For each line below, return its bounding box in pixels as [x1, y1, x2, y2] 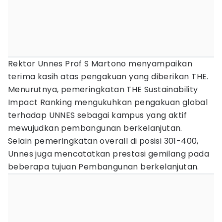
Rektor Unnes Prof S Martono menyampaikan [8, 58, 192, 69]
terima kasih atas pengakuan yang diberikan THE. [8, 71, 209, 82]
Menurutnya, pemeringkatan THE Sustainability [8, 84, 198, 95]
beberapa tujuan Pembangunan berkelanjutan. [8, 161, 199, 172]
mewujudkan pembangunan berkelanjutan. [8, 122, 182, 134]
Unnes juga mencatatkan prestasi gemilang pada [8, 148, 209, 160]
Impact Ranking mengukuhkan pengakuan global [8, 97, 208, 108]
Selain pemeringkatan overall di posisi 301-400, [8, 135, 199, 147]
